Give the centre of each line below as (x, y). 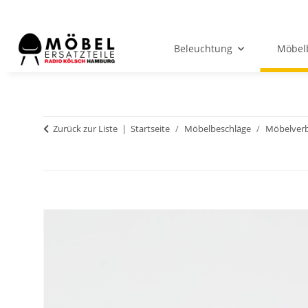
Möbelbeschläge (218, 129)
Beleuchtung (203, 49)
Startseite (150, 129)
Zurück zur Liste (85, 129)
